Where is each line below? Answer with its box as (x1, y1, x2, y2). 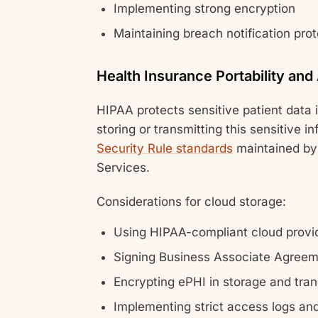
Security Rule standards (97, 141, 233, 155)
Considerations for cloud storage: (97, 194, 286, 209)
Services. (97, 160, 150, 175)
